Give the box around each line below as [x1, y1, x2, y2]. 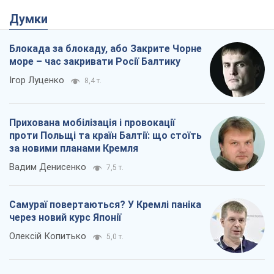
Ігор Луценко [9, 75, 64, 86]
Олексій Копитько [9, 231, 86, 242]
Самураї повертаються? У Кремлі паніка [9, 199, 201, 211]
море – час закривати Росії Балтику [9, 56, 180, 68]
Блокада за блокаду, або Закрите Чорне [9, 43, 202, 55]
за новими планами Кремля [9, 143, 138, 155]
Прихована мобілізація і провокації [9, 117, 175, 129]
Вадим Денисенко [9, 161, 86, 173]
